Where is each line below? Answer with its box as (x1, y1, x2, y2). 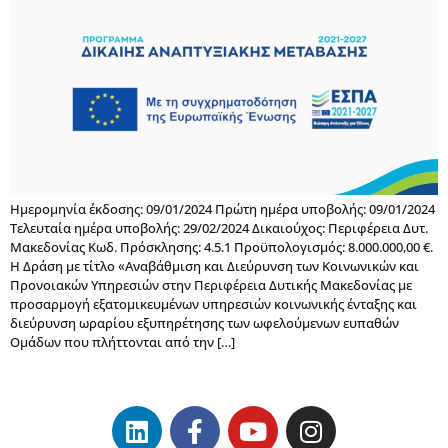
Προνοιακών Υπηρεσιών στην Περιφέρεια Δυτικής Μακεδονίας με (10, 275, 412, 294)
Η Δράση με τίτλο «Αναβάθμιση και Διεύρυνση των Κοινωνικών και (10, 256, 419, 275)
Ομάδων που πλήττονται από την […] (10, 332, 235, 351)
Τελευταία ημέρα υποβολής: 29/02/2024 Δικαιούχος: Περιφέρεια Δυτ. (10, 218, 428, 237)
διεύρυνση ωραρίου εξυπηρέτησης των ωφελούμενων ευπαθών (10, 313, 399, 332)
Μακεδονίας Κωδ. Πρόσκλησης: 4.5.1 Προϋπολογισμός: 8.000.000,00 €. (10, 237, 433, 256)
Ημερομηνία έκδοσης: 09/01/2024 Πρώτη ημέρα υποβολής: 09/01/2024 (10, 199, 435, 218)
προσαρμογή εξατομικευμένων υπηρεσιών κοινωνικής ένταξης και (10, 294, 417, 313)
